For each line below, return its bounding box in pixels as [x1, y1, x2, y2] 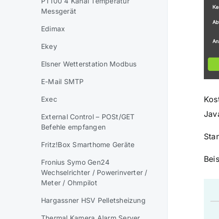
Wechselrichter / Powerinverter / [41, 168, 148, 176]
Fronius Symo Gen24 [41, 158, 110, 166]
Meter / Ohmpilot [41, 178, 97, 187]
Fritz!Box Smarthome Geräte [41, 140, 135, 149]
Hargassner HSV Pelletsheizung [41, 196, 146, 204]
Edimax [41, 24, 66, 33]
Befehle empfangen [41, 123, 106, 131]
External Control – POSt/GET [41, 112, 135, 121]
